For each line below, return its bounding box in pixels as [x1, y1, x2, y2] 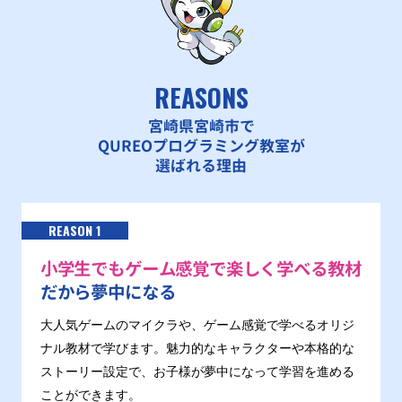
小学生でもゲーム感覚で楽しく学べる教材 [39, 257, 362, 282]
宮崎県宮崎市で [147, 116, 255, 137]
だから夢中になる [39, 280, 176, 305]
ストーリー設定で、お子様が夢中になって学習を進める [39, 364, 354, 380]
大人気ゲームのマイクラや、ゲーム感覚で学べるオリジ [39, 318, 354, 333]
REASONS [153, 79, 249, 117]
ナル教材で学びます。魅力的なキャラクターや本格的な [39, 341, 354, 356]
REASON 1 [48, 221, 101, 240]
